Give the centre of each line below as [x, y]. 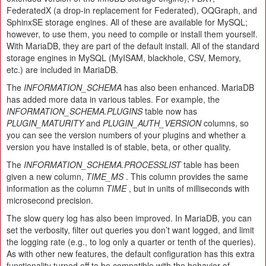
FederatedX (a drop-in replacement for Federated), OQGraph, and [132, 10]
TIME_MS [105, 176]
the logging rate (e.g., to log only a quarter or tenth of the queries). [131, 241]
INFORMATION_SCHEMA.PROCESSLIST [102, 164]
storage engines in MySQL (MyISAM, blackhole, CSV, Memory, [124, 57]
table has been [210, 164]
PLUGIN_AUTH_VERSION [152, 123]
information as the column [56, 188]
